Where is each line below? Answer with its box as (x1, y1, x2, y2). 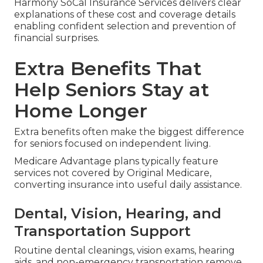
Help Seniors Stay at (14, 77, 209, 101)
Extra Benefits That (14, 56, 201, 80)
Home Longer (14, 99, 147, 122)
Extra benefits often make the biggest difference (14, 126, 244, 137)
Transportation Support (14, 222, 191, 240)
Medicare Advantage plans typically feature (14, 155, 218, 167)
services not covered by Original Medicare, (14, 167, 211, 178)
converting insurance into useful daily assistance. (14, 178, 242, 190)
